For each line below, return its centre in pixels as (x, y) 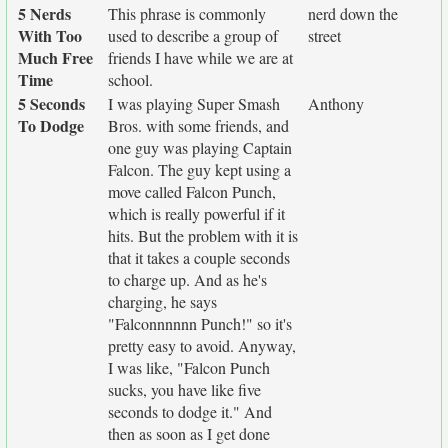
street (324, 35)
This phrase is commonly (187, 13)
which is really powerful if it (196, 213)
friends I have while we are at (200, 57)
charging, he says (162, 301)
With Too (50, 35)
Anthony (336, 103)
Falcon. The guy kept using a (199, 169)
